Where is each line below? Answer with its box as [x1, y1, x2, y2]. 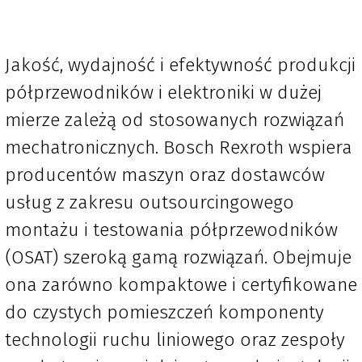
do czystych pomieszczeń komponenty [5, 301, 324, 324]
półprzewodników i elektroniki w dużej [5, 81, 322, 104]
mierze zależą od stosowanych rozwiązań [5, 108, 344, 132]
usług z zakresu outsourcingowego [5, 191, 294, 214]
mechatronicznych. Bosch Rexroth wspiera [5, 136, 352, 159]
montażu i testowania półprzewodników [5, 218, 338, 242]
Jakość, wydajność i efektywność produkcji [5, 53, 356, 77]
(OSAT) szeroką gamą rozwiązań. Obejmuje [5, 246, 351, 269]
